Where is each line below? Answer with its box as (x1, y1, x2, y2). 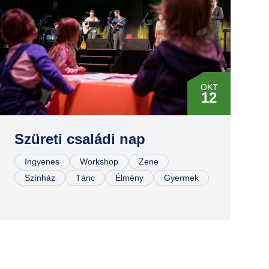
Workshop (80, 157, 118, 166)
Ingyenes (25, 157, 59, 166)
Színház (25, 173, 55, 183)
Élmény (115, 173, 144, 183)
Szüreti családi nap (14, 131, 145, 147)
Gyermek (164, 173, 199, 183)
